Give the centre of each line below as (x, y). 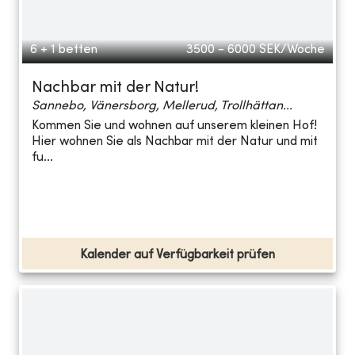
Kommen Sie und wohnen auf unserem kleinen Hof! (174, 126)
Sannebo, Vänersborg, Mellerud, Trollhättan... (162, 106)
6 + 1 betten (64, 50)
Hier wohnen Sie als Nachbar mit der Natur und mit (175, 142)
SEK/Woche (292, 50)
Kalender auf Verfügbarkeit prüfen (177, 255)
